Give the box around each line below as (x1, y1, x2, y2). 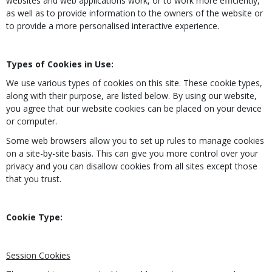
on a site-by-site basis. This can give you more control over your (6, 147, 258, 159)
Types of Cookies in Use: (6, 58, 114, 70)
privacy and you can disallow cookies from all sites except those (6, 160, 257, 172)
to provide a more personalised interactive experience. (6, 19, 219, 32)
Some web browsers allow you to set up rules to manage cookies (6, 134, 264, 146)
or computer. (6, 115, 57, 127)
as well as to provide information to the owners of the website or (6, 7, 263, 19)
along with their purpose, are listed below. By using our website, (6, 90, 257, 101)
